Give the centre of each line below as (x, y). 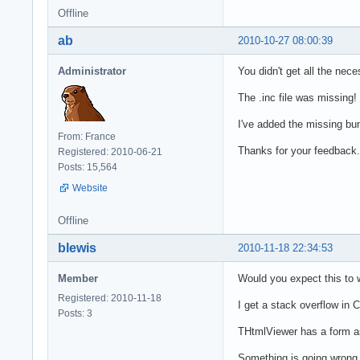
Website (90, 188)
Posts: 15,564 (88, 167)
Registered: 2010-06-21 (110, 151)
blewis (77, 247)
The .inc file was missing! (297, 97)
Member (78, 278)
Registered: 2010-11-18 (110, 298)
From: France (87, 136)
